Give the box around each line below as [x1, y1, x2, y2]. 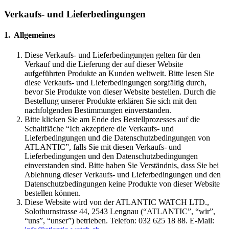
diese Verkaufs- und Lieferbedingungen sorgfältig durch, [25, 78, 207, 87]
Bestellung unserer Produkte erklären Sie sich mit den [25, 97, 197, 106]
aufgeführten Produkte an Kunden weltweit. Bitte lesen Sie [25, 69, 214, 78]
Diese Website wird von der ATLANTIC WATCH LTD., [25, 198, 209, 207]
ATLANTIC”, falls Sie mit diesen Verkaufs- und [25, 143, 181, 152]
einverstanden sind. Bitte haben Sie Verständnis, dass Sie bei [25, 161, 219, 170]
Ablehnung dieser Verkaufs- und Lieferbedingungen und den [25, 170, 221, 179]
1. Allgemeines [4, 30, 55, 39]
